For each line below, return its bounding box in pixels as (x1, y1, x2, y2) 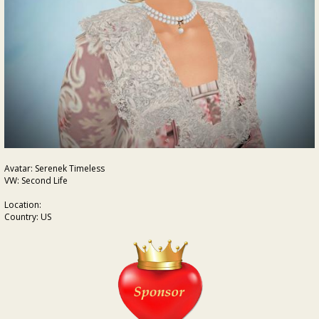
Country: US (4, 211, 51, 223)
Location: (4, 199, 41, 211)
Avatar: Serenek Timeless (4, 162, 105, 174)
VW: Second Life (4, 174, 68, 187)
